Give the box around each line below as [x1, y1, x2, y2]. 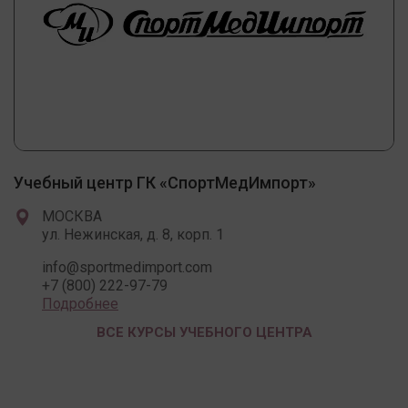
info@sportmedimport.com [42, 258, 212, 276]
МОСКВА [42, 207, 102, 225]
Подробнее [42, 294, 118, 312]
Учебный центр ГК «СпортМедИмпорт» [14, 172, 316, 192]
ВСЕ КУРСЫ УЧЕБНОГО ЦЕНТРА [96, 323, 312, 341]
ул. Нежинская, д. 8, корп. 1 [42, 225, 224, 243]
